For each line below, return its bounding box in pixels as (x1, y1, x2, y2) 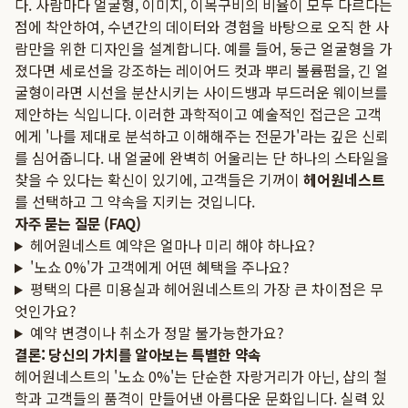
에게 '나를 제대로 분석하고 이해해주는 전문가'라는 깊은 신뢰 (15, 125, 389, 147)
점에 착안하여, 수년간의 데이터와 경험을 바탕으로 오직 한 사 (15, 15, 389, 37)
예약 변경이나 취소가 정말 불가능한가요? (29, 321, 284, 343)
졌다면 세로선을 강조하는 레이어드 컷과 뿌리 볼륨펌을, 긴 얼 (15, 59, 389, 81)
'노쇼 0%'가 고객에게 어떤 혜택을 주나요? (29, 256, 290, 278)
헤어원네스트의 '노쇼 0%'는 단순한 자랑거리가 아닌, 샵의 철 (15, 365, 387, 387)
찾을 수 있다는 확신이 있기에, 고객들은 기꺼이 (15, 168, 303, 190)
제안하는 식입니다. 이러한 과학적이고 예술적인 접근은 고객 (15, 103, 382, 125)
